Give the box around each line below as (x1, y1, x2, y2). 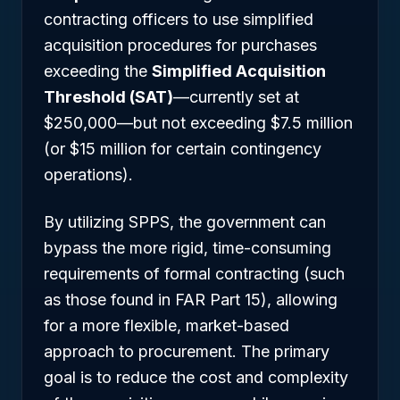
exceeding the (44, 62, 152, 80)
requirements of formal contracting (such (44, 264, 345, 283)
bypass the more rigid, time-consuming (44, 238, 331, 257)
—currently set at (173, 87, 299, 106)
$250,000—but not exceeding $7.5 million (44, 113, 353, 132)
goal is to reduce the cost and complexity (44, 368, 348, 387)
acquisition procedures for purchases (44, 36, 317, 54)
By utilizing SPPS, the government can (44, 212, 326, 231)
